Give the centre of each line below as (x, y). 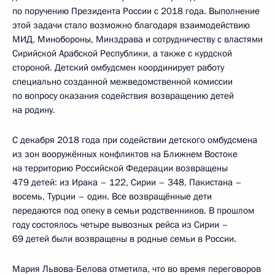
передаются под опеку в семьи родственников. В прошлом (133, 211)
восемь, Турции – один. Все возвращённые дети (112, 196)
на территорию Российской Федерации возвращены (120, 168)
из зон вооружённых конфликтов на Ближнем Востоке (125, 154)
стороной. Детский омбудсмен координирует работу (118, 68)
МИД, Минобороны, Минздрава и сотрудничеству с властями (137, 39)
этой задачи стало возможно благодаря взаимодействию (131, 25)
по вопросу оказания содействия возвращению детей (123, 96)
